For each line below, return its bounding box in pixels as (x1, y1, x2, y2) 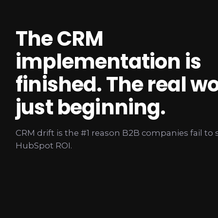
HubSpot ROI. (16, 140, 72, 150)
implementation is (16, 47, 201, 76)
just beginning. (16, 92, 166, 122)
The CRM (16, 24, 104, 53)
